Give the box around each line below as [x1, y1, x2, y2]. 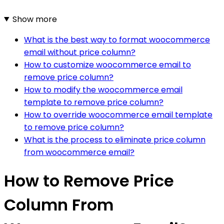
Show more [12, 13, 57, 25]
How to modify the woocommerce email [24, 83, 182, 95]
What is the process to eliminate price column [24, 133, 205, 145]
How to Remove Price [4, 169, 174, 192]
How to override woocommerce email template [24, 108, 212, 120]
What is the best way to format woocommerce [24, 33, 210, 45]
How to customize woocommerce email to [24, 58, 191, 70]
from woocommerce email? [24, 146, 134, 158]
